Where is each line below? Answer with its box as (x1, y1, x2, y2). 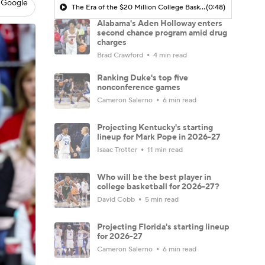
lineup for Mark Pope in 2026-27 (97, 131, 221, 143)
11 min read (146, 145, 183, 154)
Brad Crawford (97, 50, 145, 60)
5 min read (143, 195, 179, 204)
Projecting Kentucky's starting (97, 122, 213, 133)
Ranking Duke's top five (97, 72, 188, 83)
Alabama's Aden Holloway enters (97, 18, 222, 29)
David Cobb (97, 195, 137, 204)
